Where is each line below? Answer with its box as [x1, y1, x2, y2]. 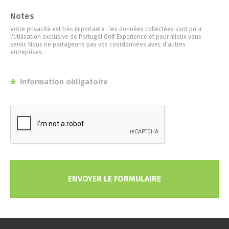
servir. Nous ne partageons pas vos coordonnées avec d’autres [10, 41, 186, 48]
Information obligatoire [18, 77, 108, 86]
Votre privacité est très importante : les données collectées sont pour [10, 26, 202, 33]
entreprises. [10, 49, 43, 56]
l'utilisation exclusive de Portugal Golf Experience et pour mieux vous [10, 33, 201, 40]
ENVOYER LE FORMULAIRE [68, 174, 161, 184]
